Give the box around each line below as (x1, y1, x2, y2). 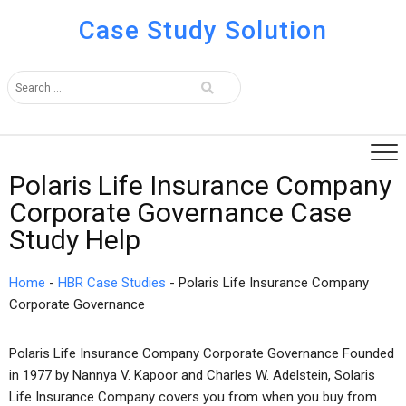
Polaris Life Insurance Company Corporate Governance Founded (9, 345, 394, 362)
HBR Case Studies (58, 275, 166, 291)
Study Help (9, 224, 140, 256)
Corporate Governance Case (9, 197, 352, 228)
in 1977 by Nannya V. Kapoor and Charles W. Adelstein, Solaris (9, 367, 375, 383)
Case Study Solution (78, 15, 327, 45)
